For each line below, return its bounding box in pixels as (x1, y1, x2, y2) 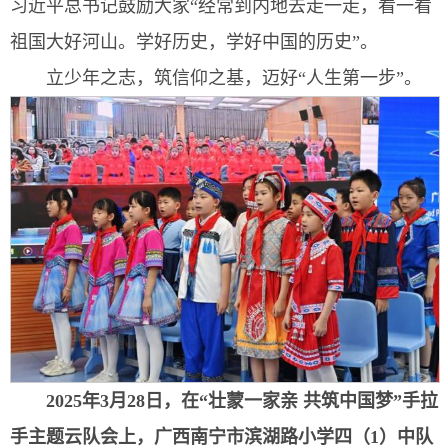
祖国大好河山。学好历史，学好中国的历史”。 (10, 32, 378, 53)
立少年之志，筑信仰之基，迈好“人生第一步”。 (46, 68, 422, 89)
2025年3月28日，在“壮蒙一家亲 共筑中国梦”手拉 (46, 391, 438, 411)
